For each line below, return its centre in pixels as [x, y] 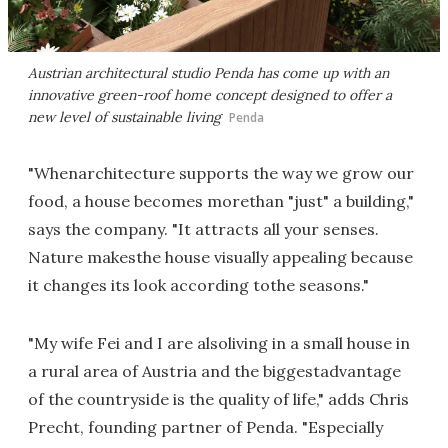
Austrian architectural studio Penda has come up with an [208, 73]
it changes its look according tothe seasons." [198, 285]
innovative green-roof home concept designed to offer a [210, 95]
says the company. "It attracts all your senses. [203, 229]
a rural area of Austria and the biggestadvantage [214, 371]
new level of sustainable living [124, 117]
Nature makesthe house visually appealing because [220, 257]
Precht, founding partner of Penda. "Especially [205, 427]
